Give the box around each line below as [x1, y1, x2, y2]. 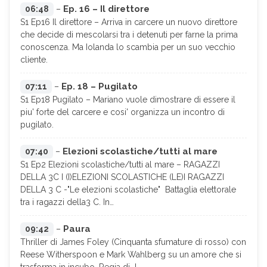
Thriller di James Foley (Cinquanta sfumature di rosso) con [20, 237, 246, 247]
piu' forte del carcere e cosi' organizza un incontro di [20, 107, 225, 117]
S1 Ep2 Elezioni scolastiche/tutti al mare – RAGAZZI [20, 160, 220, 170]
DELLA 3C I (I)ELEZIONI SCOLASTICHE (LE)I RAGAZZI [20, 172, 224, 182]
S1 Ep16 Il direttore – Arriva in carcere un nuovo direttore [20, 17, 237, 27]
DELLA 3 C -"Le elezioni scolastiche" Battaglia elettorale [20, 185, 236, 195]
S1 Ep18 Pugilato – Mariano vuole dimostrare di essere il [20, 95, 235, 105]
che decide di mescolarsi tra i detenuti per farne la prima [20, 30, 238, 40]
